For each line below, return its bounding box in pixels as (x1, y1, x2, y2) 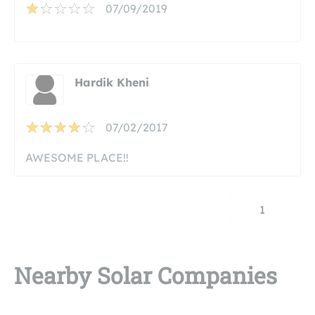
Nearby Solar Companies (14, 259, 277, 290)
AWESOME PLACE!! (25, 150, 129, 165)
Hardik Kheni (75, 75, 150, 89)
